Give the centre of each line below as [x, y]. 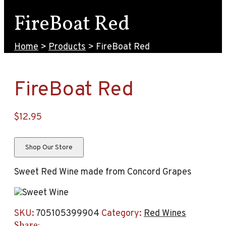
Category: [123, 214]
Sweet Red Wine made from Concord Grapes [103, 173]
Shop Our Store [49, 147]
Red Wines [165, 214]
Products [67, 47]
